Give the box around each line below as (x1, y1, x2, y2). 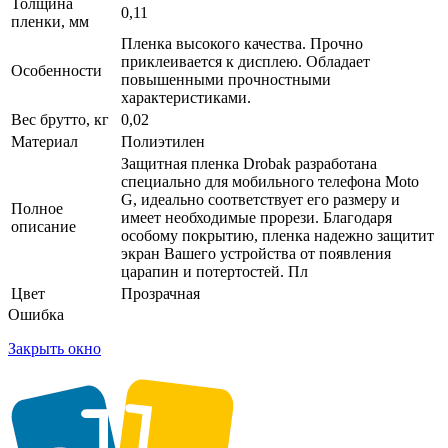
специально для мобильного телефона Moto (121, 172, 419, 190)
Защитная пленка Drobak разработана (121, 154, 377, 172)
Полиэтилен (121, 132, 205, 150)
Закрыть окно (8, 339, 101, 357)
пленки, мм (11, 12, 89, 30)
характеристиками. (121, 88, 251, 106)
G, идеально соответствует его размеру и (121, 190, 400, 208)
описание (11, 217, 76, 235)
